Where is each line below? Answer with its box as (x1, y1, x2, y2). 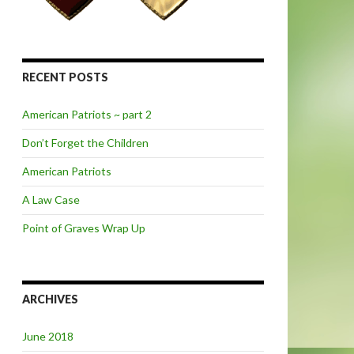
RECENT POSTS (22, 70, 108, 85)
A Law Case (22, 193, 80, 207)
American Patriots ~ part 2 (22, 107, 152, 122)
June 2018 (22, 330, 73, 344)
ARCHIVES (22, 292, 78, 307)
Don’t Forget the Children (22, 136, 149, 150)
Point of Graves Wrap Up (22, 221, 145, 235)
